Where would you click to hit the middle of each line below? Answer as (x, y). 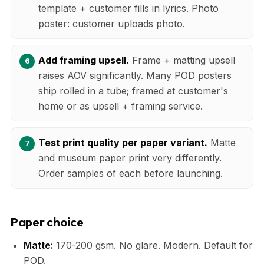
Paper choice (47, 222)
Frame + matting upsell (182, 60)
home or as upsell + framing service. (121, 106)
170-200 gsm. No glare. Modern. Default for (153, 245)
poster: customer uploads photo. (112, 23)
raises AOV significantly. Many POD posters (135, 75)
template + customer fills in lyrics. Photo (128, 8)
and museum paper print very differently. (130, 158)
